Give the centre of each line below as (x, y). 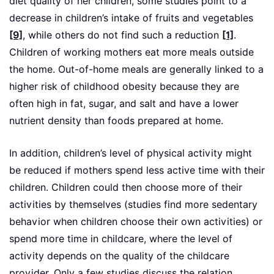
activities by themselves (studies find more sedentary (133, 205)
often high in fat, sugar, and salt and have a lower (124, 104)
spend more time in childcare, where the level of (121, 239)
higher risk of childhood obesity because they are (124, 87)
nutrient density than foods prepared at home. (116, 121)
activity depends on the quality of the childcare (119, 256)
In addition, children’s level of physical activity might (131, 154)
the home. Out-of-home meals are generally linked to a (136, 70)
